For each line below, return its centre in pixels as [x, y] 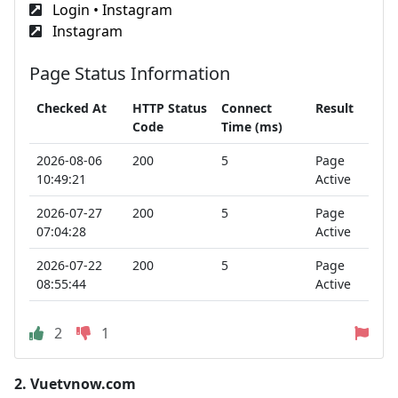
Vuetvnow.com [83, 384]
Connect [247, 108]
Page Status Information [130, 73]
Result [334, 108]
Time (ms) [252, 127]
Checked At [72, 108]
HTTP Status [170, 108]
